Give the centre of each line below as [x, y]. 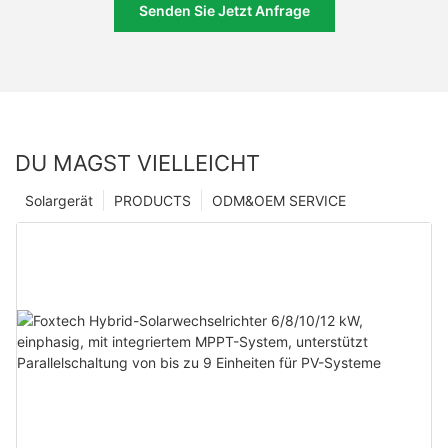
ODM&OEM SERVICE [279, 200]
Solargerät [59, 200]
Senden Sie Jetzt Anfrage [224, 11]
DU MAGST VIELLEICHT [137, 162]
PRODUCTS [152, 200]
